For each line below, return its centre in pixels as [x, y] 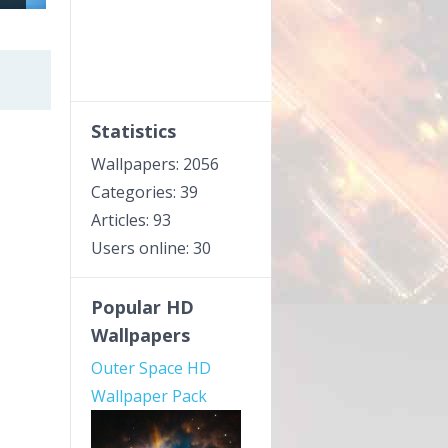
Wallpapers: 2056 [155, 164]
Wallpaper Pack [149, 396]
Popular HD [142, 307]
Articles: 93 [131, 220]
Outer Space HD [151, 368]
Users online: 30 [151, 248]
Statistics [133, 131]
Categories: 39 [144, 192]
